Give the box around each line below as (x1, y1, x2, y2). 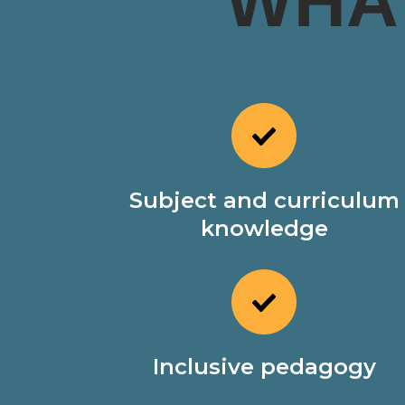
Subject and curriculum (128, 187, 400, 213)
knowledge (200, 215, 328, 241)
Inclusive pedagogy (152, 353, 376, 380)
